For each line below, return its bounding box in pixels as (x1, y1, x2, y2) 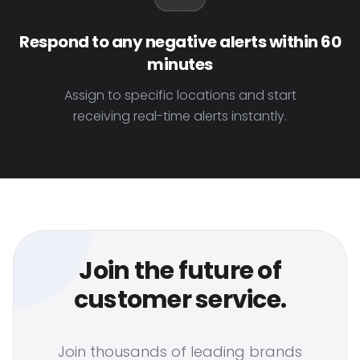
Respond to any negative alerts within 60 (19, 31, 341, 53)
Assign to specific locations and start (63, 86, 297, 104)
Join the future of (79, 254, 281, 288)
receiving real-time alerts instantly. (73, 107, 287, 125)
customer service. (73, 283, 287, 317)
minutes (147, 53, 213, 76)
